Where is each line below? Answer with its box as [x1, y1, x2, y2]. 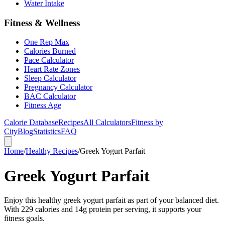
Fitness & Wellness [4, 17, 80, 28]
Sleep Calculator [24, 74, 76, 83]
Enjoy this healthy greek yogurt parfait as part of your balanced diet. [4, 196, 219, 205]
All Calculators [83, 118, 131, 127]
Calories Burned [24, 47, 76, 56]
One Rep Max [24, 38, 69, 47]
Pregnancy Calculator [24, 83, 92, 92]
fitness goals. [4, 214, 45, 223]
